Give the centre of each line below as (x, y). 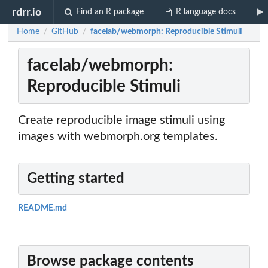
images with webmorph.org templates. (118, 137)
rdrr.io (27, 12)
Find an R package (110, 12)
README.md (42, 208)
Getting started (76, 179)
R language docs (205, 12)
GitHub (65, 32)
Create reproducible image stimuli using (121, 121)
